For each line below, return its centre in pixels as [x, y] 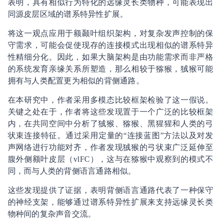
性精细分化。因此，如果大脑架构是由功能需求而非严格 [110, 57]
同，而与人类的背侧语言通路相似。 [72, 171]
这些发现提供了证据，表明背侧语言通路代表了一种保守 [110, 190]
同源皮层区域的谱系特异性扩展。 [68, 14]
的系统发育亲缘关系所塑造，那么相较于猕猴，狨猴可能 [110, 69]
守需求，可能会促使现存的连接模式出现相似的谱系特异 [110, 45]
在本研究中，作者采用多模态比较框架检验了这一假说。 [110, 100]
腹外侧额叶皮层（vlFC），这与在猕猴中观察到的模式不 [110, 159]
